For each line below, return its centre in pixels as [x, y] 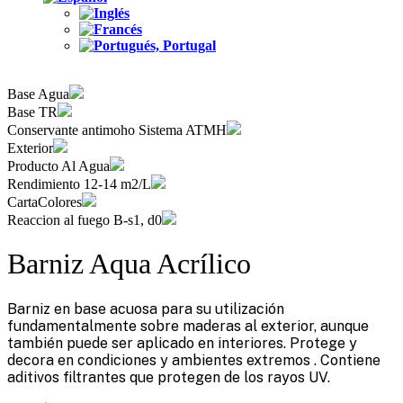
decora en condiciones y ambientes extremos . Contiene [194, 360]
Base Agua [38, 94]
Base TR [32, 112]
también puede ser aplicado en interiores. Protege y [182, 343]
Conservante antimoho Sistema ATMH [117, 130]
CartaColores [45, 202]
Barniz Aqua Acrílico [129, 264]
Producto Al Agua [58, 166]
